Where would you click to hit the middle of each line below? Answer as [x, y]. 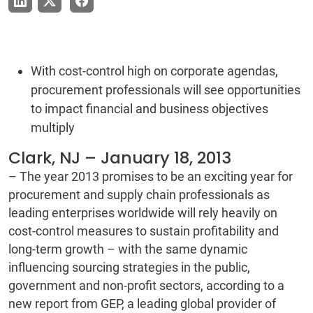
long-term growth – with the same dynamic [128, 249]
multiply [53, 128]
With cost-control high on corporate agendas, [154, 71]
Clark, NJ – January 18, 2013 [120, 158]
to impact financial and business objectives [150, 109]
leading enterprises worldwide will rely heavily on [143, 213]
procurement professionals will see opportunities [166, 90]
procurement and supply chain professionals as [139, 195]
